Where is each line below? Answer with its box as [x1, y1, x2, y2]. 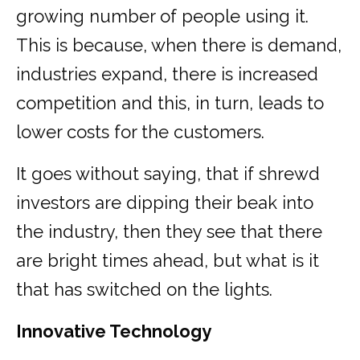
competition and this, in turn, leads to [16, 92, 324, 114]
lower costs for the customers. [16, 121, 264, 143]
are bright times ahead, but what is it [16, 250, 319, 272]
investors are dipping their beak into [16, 192, 313, 214]
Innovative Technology [16, 321, 211, 342]
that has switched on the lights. [16, 279, 272, 301]
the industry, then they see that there [16, 221, 322, 243]
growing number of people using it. [16, 6, 309, 27]
